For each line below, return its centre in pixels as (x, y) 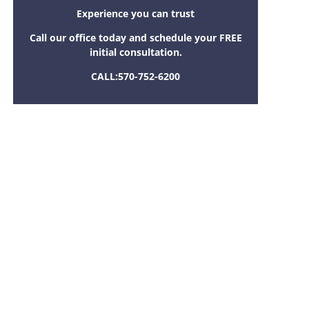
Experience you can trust (136, 14)
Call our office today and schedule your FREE (136, 38)
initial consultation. (136, 52)
